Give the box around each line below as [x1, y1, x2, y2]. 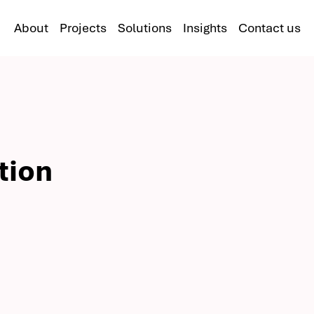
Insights [182, 19, 227, 36]
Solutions [117, 19, 172, 36]
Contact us [238, 19, 301, 36]
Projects [59, 19, 107, 36]
